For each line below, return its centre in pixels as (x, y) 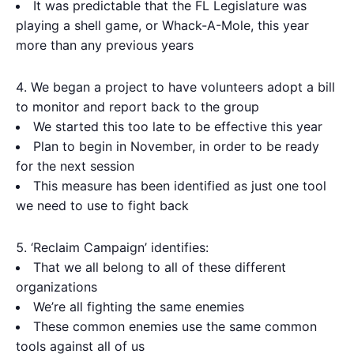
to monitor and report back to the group (137, 107)
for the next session (75, 166)
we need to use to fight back (102, 205)
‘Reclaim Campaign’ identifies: (120, 247)
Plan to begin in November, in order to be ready (176, 146)
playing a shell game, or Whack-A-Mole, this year (162, 25)
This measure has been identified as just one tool (180, 186)
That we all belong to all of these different (160, 267)
